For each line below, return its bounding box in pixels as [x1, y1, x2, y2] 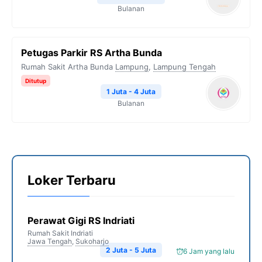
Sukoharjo [75, 237, 109, 246]
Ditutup [25, 77, 46, 84]
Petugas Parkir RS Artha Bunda [21, 47, 162, 58]
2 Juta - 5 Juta [106, 246, 156, 254]
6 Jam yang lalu [183, 247, 235, 256]
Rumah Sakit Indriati [27, 229, 93, 237]
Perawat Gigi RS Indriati [27, 215, 135, 226]
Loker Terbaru [27, 173, 116, 188]
